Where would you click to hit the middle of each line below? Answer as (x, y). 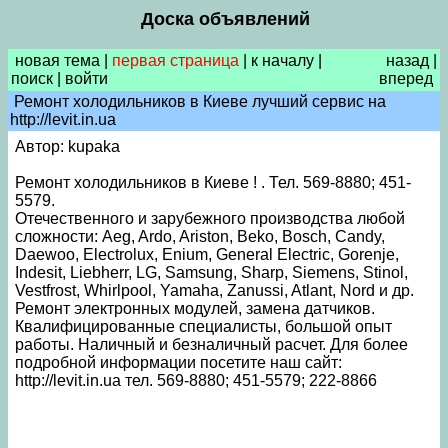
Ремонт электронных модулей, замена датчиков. (195, 308)
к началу (282, 60)
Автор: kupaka (69, 146)
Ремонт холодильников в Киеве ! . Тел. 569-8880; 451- (213, 182)
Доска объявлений (225, 19)
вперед (406, 78)
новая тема (57, 60)
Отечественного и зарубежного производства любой (210, 218)
